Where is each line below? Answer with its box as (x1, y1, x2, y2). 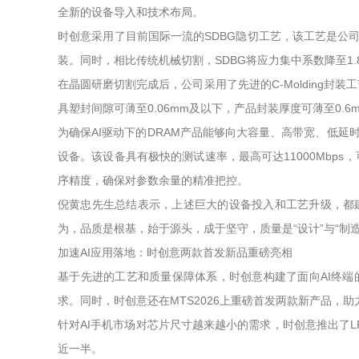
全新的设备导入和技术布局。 (58, 6, 204, 18)
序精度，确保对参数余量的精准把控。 (58, 174, 248, 187)
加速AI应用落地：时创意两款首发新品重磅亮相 (58, 246, 292, 259)
